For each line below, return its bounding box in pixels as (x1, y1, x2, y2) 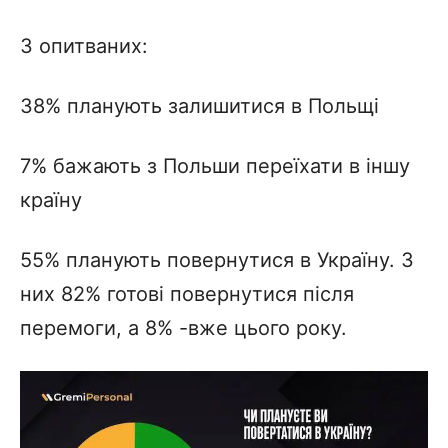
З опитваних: (20, 33, 148, 58)
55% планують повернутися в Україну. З (20, 247, 414, 272)
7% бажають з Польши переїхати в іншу (20, 153, 410, 178)
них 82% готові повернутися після (20, 281, 354, 306)
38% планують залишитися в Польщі (20, 93, 379, 118)
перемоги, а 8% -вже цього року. (20, 315, 347, 340)
